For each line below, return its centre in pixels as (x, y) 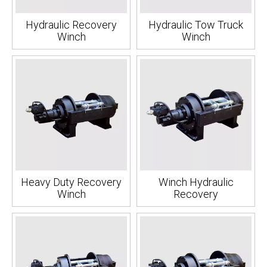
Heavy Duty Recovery (71, 182)
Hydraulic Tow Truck (196, 25)
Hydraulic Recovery (71, 25)
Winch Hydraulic (196, 182)
